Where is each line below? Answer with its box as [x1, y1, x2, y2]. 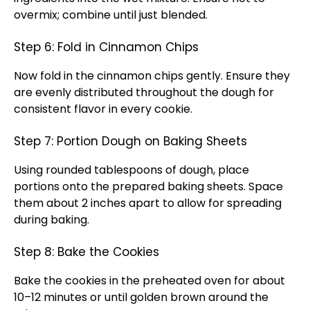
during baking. [14, 212, 89, 228]
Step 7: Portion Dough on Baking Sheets [14, 133, 247, 149]
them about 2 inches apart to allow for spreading [14, 195, 282, 211]
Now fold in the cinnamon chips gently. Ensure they [14, 68, 290, 84]
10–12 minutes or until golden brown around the [14, 289, 268, 305]
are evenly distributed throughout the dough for [14, 84, 274, 100]
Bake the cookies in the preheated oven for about [14, 273, 285, 289]
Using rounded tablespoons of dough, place [14, 162, 249, 178]
